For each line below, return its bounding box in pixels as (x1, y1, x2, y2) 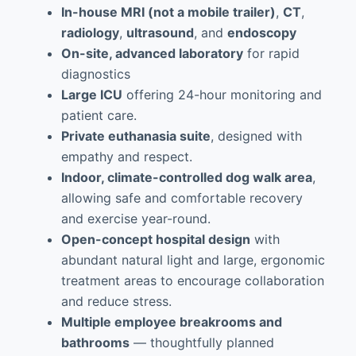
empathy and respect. (60, 149, 192, 164)
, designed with (210, 128, 302, 144)
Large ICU (60, 87, 122, 103)
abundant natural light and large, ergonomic (60, 252, 325, 268)
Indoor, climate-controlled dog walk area (60, 169, 312, 185)
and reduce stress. (60, 293, 172, 309)
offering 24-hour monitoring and (122, 87, 322, 103)
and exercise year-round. (60, 211, 211, 226)
